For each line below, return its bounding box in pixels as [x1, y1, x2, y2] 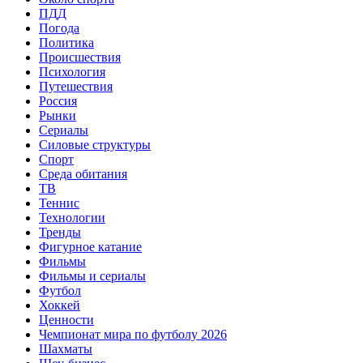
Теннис [39, 196, 79, 211]
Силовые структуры [39, 138, 151, 152]
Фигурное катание [39, 240, 142, 254]
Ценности [39, 313, 94, 327]
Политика [39, 36, 94, 50]
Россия [39, 94, 77, 109]
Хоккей [39, 298, 80, 313]
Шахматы [39, 342, 92, 357]
